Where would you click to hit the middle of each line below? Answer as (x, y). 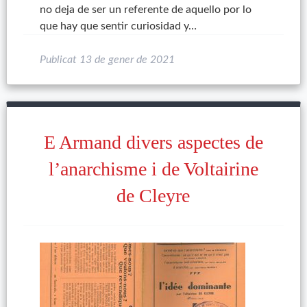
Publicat (59, 60)
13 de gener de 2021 (127, 60)
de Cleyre (153, 196)
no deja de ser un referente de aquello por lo (145, 10)
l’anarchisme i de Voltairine (153, 169)
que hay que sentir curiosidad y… (118, 26)
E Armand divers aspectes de (153, 142)
